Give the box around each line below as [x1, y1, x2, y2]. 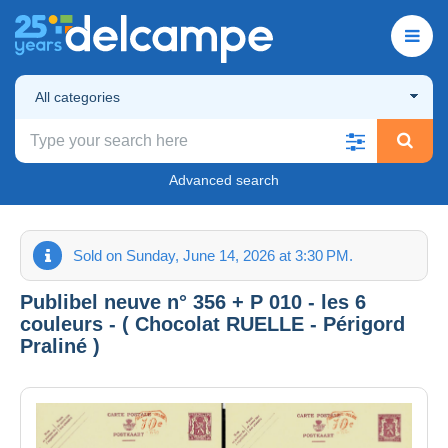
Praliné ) [20, 334, 100, 357]
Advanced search [169, 171, 279, 188]
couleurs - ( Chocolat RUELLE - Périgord [20, 312, 405, 335]
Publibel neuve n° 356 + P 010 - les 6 [20, 290, 366, 313]
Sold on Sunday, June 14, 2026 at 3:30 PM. [73, 246, 353, 264]
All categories [35, 88, 120, 105]
